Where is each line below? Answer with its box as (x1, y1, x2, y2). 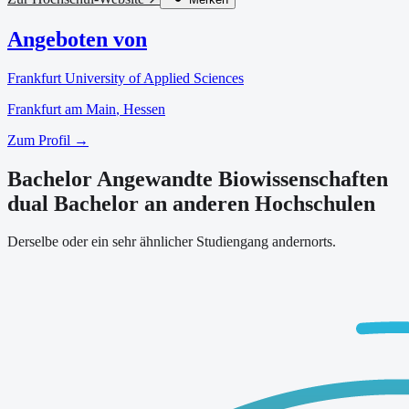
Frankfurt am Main (7, 100, 116, 117)
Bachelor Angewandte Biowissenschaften (7, 166, 388, 191)
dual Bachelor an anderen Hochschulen (7, 191, 375, 215)
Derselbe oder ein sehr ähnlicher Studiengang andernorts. (7, 234, 336, 250)
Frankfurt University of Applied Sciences (7, 69, 244, 86)
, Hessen (116, 100, 165, 117)
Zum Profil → (7, 131, 89, 148)
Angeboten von (7, 26, 147, 51)
